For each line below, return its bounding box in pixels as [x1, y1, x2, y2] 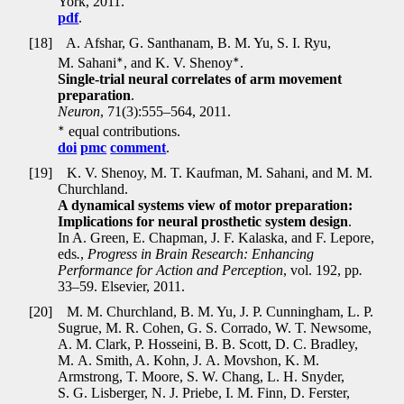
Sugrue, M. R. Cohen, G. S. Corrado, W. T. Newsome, [58, 319, 372, 335]
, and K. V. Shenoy [124, 55, 234, 71]
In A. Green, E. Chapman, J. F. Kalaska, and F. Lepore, [58, 230, 375, 246]
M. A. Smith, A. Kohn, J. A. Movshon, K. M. [58, 352, 320, 368]
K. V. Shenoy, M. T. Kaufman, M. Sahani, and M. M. [63, 165, 373, 181]
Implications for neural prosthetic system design [58, 214, 349, 230]
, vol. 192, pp [283, 262, 360, 279]
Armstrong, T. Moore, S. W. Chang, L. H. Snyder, [58, 368, 345, 384]
